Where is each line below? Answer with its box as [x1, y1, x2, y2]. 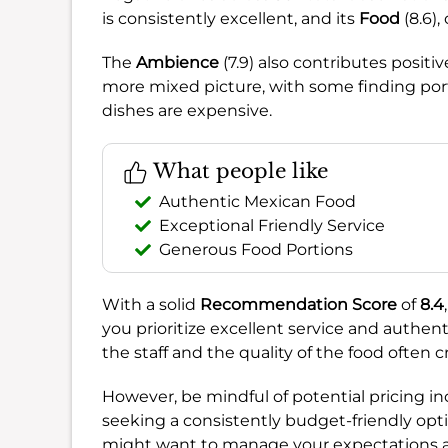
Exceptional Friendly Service [159, 215, 385, 235]
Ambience [136, 52, 219, 72]
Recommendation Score [200, 294, 397, 314]
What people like [148, 158, 328, 183]
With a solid [102, 294, 200, 314]
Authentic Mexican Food [159, 191, 356, 211]
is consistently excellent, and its [102, 8, 359, 28]
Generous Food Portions [159, 239, 353, 259]
